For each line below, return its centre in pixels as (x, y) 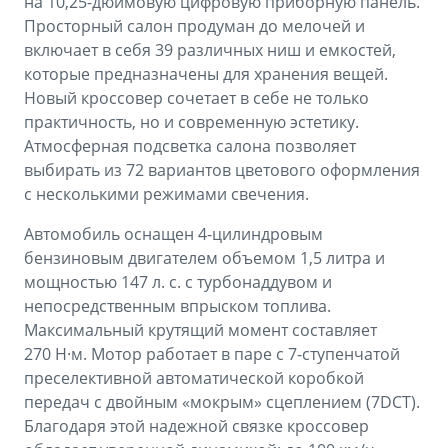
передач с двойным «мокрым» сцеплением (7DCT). (222, 402)
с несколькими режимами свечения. (166, 194)
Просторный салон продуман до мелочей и (194, 26)
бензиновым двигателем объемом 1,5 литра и (204, 258)
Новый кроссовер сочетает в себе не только (196, 98)
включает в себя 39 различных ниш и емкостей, (210, 50)
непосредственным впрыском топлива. (177, 306)
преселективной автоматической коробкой (194, 378)
